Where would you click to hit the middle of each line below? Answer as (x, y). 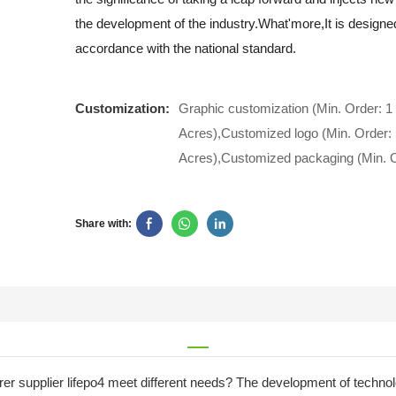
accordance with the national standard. (185, 49)
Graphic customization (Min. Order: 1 (285, 109)
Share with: (103, 224)
